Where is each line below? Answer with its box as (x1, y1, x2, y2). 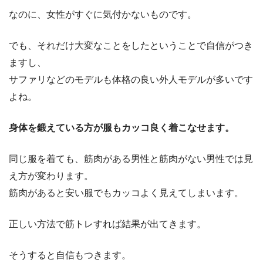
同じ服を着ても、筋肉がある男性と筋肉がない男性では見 (9, 153, 253, 164)
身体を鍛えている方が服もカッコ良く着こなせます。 (9, 122, 234, 133)
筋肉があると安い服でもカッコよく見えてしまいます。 (9, 187, 244, 198)
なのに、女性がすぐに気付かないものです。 (9, 9, 197, 19)
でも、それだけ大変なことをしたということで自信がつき (9, 40, 253, 50)
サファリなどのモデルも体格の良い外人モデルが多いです (9, 74, 253, 85)
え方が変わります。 (9, 170, 93, 181)
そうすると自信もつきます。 (9, 249, 131, 260)
